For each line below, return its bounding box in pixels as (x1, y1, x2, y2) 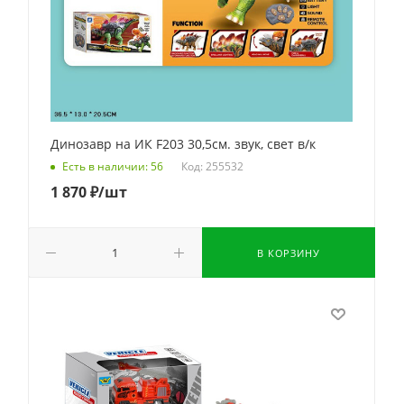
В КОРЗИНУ (257, 246, 320, 260)
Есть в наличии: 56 (62, 159, 163, 175)
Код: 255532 (181, 158, 243, 174)
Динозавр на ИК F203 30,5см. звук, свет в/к (50, 135, 316, 152)
